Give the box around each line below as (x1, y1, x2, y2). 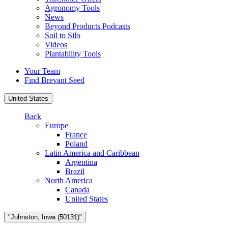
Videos (45, 40, 67, 49)
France (65, 130, 87, 139)
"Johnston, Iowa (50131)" (8, 213, 82, 221)
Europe (45, 121, 68, 130)
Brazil (65, 167, 84, 176)
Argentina (65, 158, 97, 167)
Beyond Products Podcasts (45, 22, 130, 31)
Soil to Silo (45, 31, 80, 40)
